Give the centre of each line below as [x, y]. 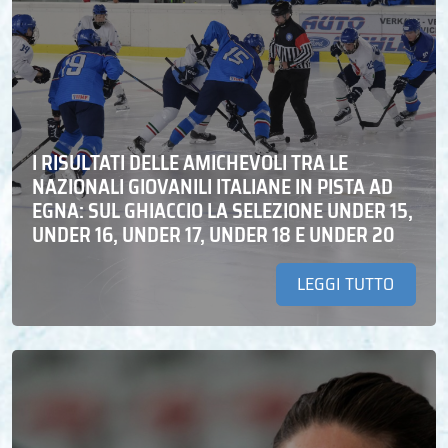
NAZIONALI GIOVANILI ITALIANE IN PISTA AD [212, 186]
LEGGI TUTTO [346, 284]
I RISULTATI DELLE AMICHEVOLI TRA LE [190, 162]
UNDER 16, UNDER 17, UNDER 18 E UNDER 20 [213, 234]
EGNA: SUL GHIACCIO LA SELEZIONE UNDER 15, [222, 210]
